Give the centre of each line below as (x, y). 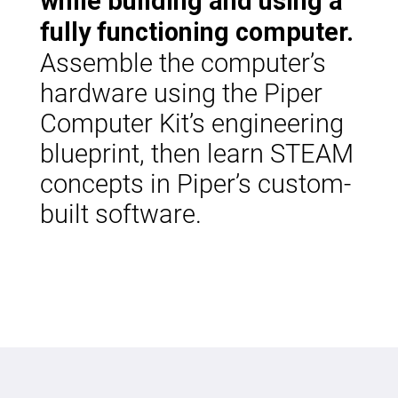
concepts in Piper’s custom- (195, 183)
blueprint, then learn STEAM (196, 152)
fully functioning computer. (196, 32)
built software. (120, 213)
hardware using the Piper (181, 92)
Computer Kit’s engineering (191, 122)
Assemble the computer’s (183, 62)
